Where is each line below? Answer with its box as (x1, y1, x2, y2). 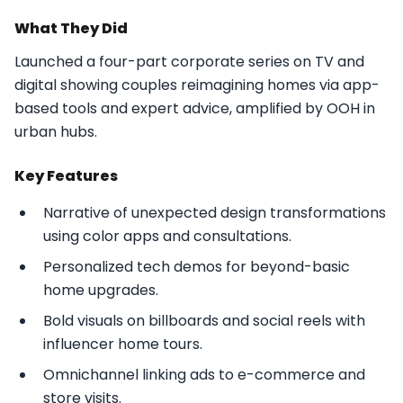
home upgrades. (43, 279, 158, 300)
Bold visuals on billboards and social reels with (43, 309, 365, 331)
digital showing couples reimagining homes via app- (14, 74, 380, 95)
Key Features (14, 165, 118, 186)
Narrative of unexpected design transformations (43, 201, 386, 223)
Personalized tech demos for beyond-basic (43, 255, 350, 277)
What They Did (14, 17, 128, 39)
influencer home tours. (43, 333, 202, 354)
